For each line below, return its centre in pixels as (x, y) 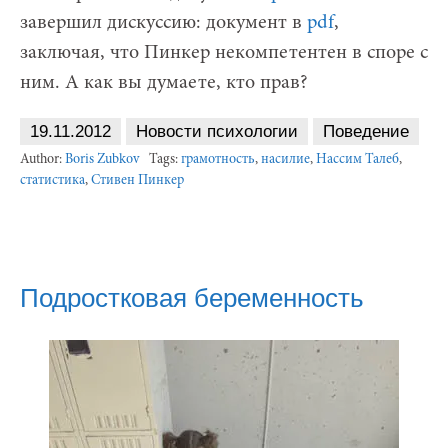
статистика (52, 181)
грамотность (218, 160)
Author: (42, 160)
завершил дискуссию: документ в (163, 23)
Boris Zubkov (102, 160)
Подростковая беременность (192, 298)
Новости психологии (217, 132)
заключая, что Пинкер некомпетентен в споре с (224, 53)
